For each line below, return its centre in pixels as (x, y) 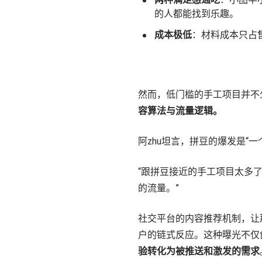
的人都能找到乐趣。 (196, 14)
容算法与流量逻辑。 (180, 111)
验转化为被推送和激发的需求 (199, 251)
